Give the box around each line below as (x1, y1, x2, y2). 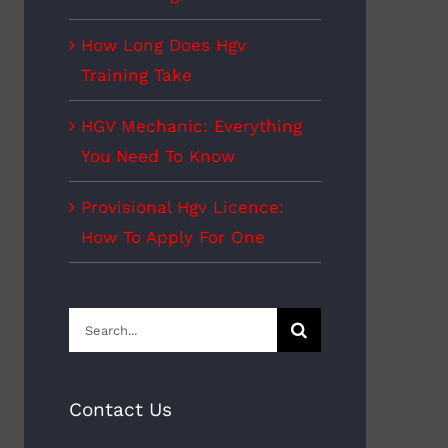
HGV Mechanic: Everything (80, 116, 302, 137)
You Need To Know (80, 146, 235, 167)
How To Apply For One (80, 227, 265, 248)
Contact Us (68, 398, 172, 422)
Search (67, 312, 127, 333)
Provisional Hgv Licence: (80, 197, 284, 218)
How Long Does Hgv (80, 35, 246, 56)
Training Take (80, 65, 192, 86)
